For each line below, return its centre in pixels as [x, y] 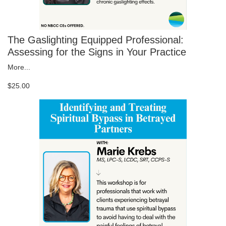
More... [19, 67]
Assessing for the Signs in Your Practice [97, 52]
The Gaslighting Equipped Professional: [96, 40]
